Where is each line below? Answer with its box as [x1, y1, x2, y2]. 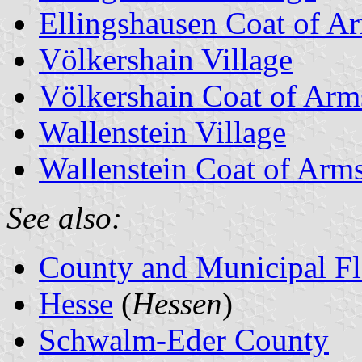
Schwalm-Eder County [39, 322, 329, 357]
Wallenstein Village [39, 114, 286, 149]
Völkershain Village [39, 41, 293, 77]
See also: [6, 200, 122, 235]
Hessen [132, 285, 222, 321]
